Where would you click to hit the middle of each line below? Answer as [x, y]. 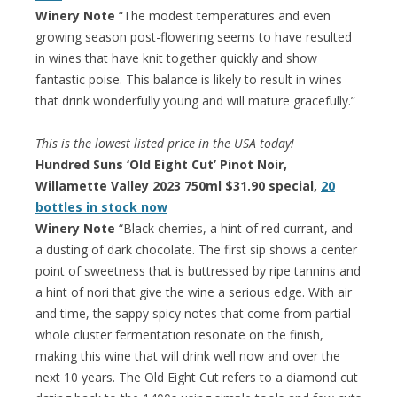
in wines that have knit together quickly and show [176, 58]
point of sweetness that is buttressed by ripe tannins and [198, 270]
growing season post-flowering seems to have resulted [194, 36]
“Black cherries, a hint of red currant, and [234, 228]
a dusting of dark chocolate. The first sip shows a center [196, 249]
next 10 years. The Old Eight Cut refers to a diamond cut [197, 377]
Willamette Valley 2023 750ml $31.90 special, [178, 185]
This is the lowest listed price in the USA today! [165, 143]
